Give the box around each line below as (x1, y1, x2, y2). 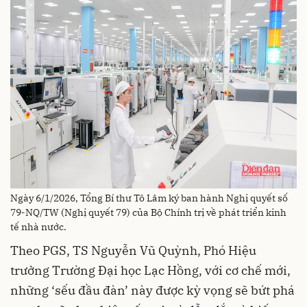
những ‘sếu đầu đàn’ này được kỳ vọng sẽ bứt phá (10, 282, 295, 298)
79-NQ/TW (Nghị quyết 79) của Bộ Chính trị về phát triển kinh (10, 206, 286, 219)
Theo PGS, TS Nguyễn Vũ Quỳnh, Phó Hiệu (10, 242, 256, 258)
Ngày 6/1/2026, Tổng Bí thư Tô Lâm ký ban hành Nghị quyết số (10, 191, 288, 204)
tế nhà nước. (10, 220, 66, 233)
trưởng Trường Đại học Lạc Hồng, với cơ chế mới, (10, 262, 291, 278)
